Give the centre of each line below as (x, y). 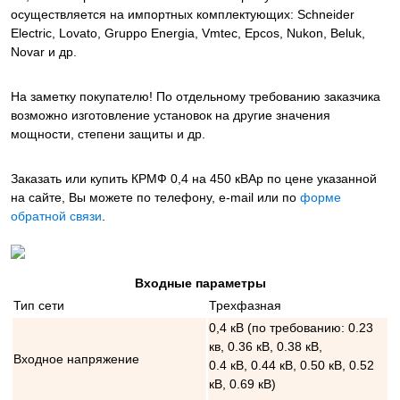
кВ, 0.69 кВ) (242, 384)
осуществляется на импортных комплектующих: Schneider (183, 15)
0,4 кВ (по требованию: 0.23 (291, 328)
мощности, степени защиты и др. (108, 134)
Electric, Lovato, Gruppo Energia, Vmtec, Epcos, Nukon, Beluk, (188, 33)
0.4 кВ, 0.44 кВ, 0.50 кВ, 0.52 (292, 366)
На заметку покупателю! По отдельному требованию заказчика (196, 97)
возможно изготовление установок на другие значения (171, 116)
